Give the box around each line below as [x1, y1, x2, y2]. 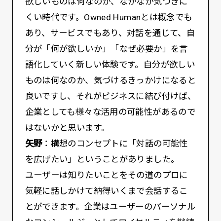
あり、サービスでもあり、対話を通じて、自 [25, 28, 195, 38]
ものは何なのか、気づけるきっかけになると [25, 75, 196, 85]
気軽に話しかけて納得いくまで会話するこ [25, 185, 188, 196]
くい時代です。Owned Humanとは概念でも [25, 12, 192, 22]
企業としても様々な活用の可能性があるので [25, 107, 196, 117]
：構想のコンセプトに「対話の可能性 [42, 138, 188, 148]
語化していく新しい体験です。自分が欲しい [25, 59, 195, 70]
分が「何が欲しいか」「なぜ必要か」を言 [25, 43, 188, 54]
